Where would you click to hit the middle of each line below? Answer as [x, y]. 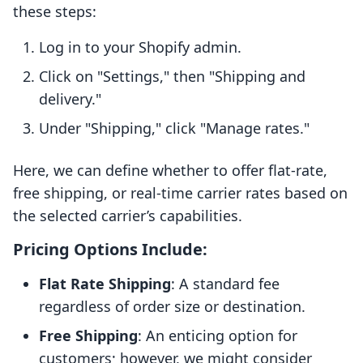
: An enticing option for [218, 336]
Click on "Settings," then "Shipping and [172, 77]
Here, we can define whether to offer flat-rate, [170, 171]
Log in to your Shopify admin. [140, 47]
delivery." [70, 99]
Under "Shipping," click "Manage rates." [174, 128]
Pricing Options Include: [110, 250]
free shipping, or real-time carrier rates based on [180, 193]
